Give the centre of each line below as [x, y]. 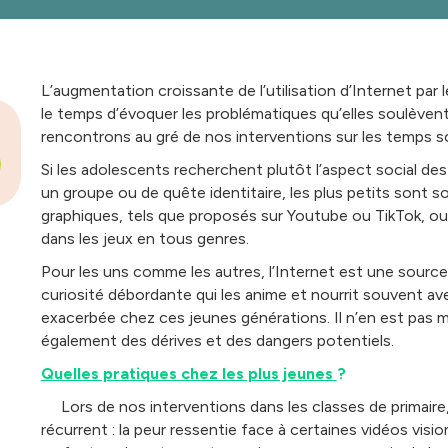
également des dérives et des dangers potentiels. [217, 340]
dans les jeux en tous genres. [144, 238]
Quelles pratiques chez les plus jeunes [188, 373]
